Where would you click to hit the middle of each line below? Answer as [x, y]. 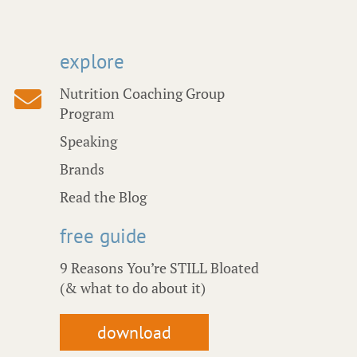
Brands [82, 169]
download [134, 333]
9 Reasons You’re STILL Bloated [159, 268]
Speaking [88, 141]
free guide [103, 236]
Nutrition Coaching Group [142, 94]
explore [92, 62]
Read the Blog [103, 197]
